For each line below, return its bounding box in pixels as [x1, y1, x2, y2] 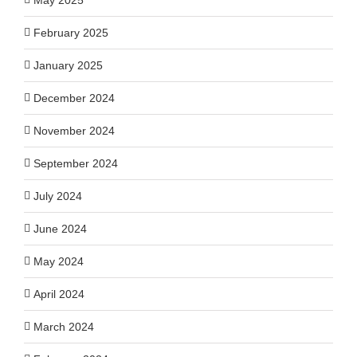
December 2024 [33, 91, 115, 104]
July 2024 [33, 189, 82, 202]
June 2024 [33, 222, 87, 235]
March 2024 [33, 320, 94, 333]
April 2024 [33, 287, 84, 300]
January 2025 [33, 58, 103, 72]
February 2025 [33, 25, 108, 39]
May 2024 [33, 254, 84, 268]
